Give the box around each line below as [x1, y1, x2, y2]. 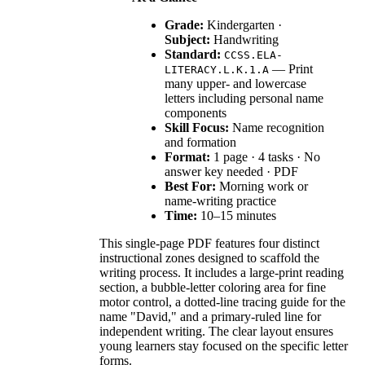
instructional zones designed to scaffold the [99, 250, 319, 265]
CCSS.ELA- [224, 48, 283, 61]
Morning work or [216, 178, 308, 193]
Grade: [165, 17, 204, 32]
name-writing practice [165, 193, 276, 208]
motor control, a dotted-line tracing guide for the [99, 294, 345, 309]
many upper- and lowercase [165, 76, 306, 90]
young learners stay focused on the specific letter [99, 338, 348, 353]
